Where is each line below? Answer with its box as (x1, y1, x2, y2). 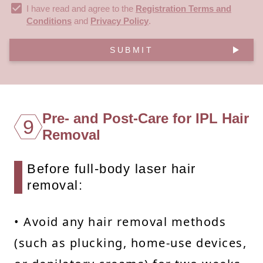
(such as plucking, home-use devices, (14, 234, 247, 251)
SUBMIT (110, 45, 153, 55)
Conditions (26, 15, 72, 26)
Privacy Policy (90, 15, 149, 26)
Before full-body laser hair (27, 161, 196, 176)
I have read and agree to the (26, 3, 136, 14)
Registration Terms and (136, 3, 231, 14)
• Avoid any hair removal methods (14, 213, 226, 230)
